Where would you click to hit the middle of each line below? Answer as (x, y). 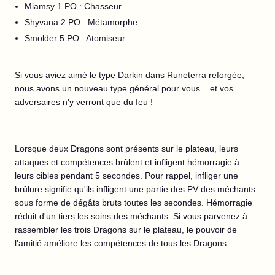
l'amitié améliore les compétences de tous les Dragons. (123, 243)
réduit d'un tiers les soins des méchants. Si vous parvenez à (131, 216)
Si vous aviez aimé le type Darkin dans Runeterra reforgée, (130, 75)
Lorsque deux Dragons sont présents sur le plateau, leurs (126, 149)
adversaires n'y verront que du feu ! (85, 102)
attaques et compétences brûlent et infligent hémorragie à (127, 162)
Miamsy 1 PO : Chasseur (73, 6)
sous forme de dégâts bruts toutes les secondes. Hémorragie (134, 203)
